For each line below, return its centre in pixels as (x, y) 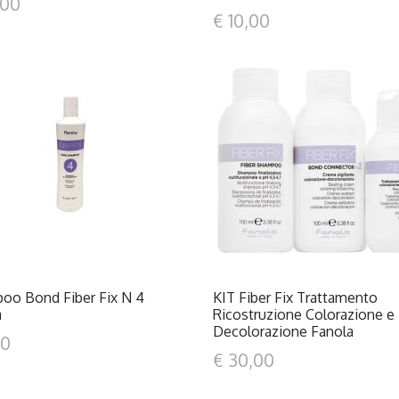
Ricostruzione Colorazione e (303, 314)
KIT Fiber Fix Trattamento (295, 297)
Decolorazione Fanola (283, 331)
